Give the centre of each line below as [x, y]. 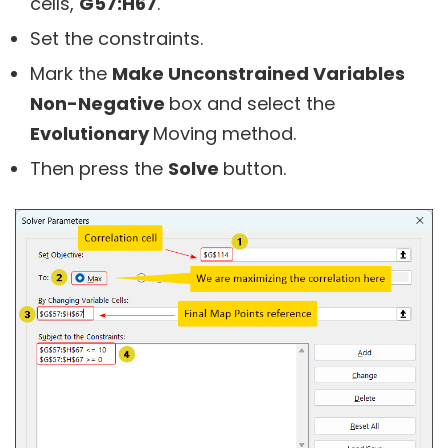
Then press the [99, 168]
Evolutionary [91, 133]
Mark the [71, 73]
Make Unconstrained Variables [258, 73]
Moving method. [224, 133]
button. [254, 168]
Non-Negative [99, 103]
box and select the [252, 103]
